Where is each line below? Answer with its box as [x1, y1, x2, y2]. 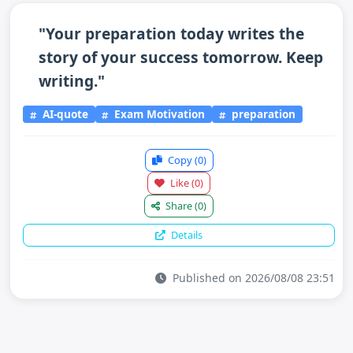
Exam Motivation [111, 106, 206, 122]
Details [169, 228, 203, 242]
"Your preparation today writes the [39, 22, 304, 44]
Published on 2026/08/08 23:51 [169, 270, 335, 285]
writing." [39, 69, 105, 91]
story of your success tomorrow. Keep [39, 46, 323, 68]
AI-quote [39, 106, 88, 122]
